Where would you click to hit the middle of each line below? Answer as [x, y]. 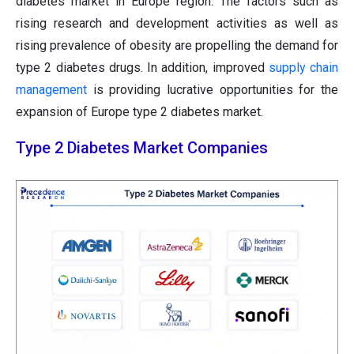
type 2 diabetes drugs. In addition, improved [142, 68]
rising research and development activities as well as [177, 24]
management [51, 90]
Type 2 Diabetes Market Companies [142, 148]
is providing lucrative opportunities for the [213, 90]
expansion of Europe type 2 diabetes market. [139, 112]
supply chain [303, 68]
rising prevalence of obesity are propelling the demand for [177, 46]
